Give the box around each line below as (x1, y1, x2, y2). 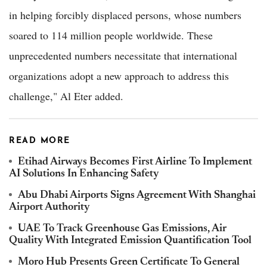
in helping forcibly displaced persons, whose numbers (9, 7, 241, 22)
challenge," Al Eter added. (9, 88, 123, 103)
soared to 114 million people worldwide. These (9, 27, 213, 42)
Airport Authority (9, 201, 90, 213)
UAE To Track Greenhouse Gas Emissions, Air (18, 223, 226, 234)
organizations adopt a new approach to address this (9, 68, 229, 83)
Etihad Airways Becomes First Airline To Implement (18, 156, 252, 167)
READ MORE (9, 136, 70, 145)
